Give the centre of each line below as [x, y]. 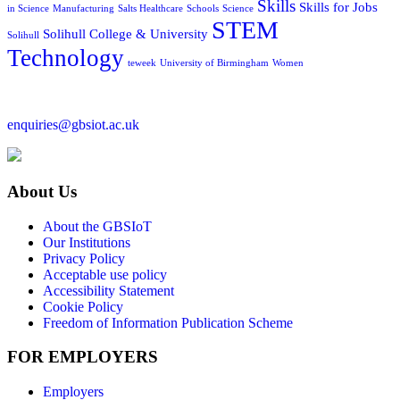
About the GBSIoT [97, 226]
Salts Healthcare [150, 9]
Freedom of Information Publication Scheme [168, 322]
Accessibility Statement [108, 290]
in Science [28, 9]
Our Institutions [87, 242]
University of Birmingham [214, 63]
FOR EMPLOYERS [83, 357]
